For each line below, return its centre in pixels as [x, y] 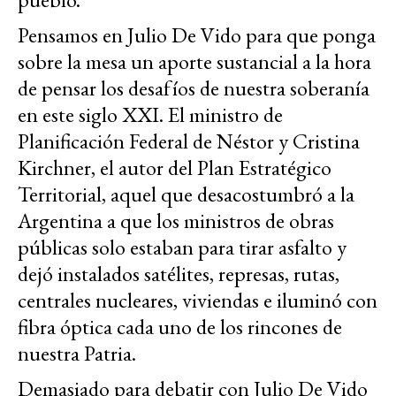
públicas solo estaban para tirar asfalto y [182, 247]
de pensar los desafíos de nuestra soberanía [194, 88]
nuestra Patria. [77, 354]
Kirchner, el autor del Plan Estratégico [175, 168]
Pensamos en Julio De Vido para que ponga [197, 35]
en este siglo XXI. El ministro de [150, 115]
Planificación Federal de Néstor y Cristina [189, 141]
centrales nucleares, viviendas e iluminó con [198, 301]
